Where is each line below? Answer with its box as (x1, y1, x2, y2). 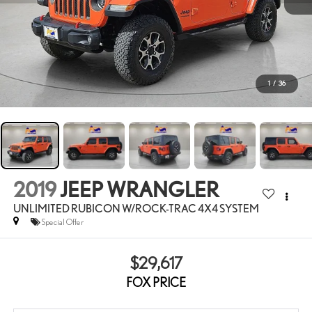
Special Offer (41, 217, 84, 226)
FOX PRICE (126, 275, 186, 290)
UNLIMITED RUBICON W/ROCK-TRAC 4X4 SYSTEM (13, 201, 259, 215)
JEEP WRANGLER (59, 176, 219, 202)
